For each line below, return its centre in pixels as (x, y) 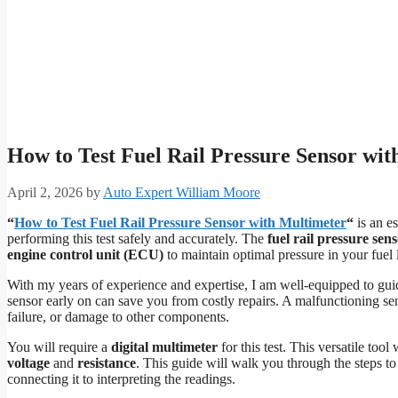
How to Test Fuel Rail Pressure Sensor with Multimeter (180, 223)
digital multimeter (164, 347)
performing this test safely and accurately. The (137, 239)
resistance (107, 363)
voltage (28, 363)
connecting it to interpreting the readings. (121, 379)
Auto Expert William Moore (182, 193)
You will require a (59, 347)
